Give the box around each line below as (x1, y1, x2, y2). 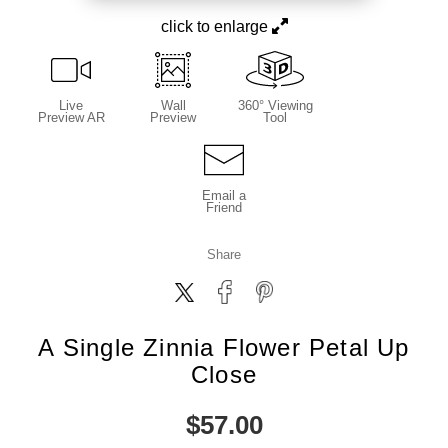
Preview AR (37, 110, 105, 125)
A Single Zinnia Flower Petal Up (38, 334, 410, 361)
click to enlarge (160, 18, 272, 35)
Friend (206, 200, 242, 215)
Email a (202, 188, 246, 203)
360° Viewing (237, 98, 313, 113)
